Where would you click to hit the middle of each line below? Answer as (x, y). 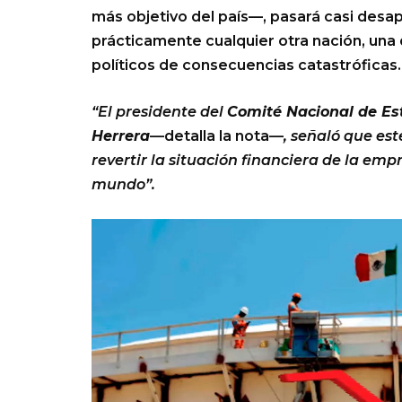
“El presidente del (159, 112)
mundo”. (123, 184)
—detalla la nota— (217, 136)
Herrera (121, 136)
